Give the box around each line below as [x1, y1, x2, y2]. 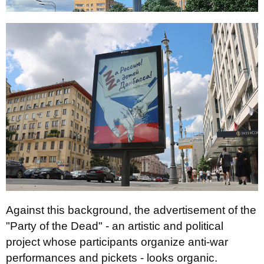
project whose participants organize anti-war [6, 236, 228, 249]
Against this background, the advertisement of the [6, 204, 256, 217]
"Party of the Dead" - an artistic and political [6, 220, 223, 233]
